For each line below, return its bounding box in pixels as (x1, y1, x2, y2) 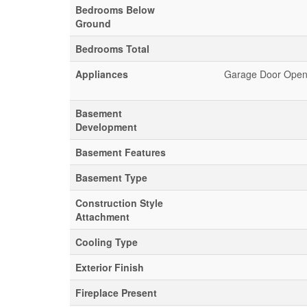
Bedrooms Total (75, 42, 149, 56)
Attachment (75, 210, 130, 223)
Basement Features (75, 145, 166, 159)
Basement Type (75, 171, 147, 184)
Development (75, 120, 137, 134)
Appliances (75, 67, 128, 81)
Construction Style (75, 196, 163, 210)
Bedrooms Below (75, 3, 155, 16)
